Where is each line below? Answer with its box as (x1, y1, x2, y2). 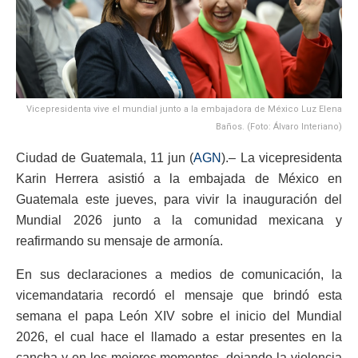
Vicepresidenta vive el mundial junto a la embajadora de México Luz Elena (26, 103, 342, 114)
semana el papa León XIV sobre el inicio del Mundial (16, 308, 342, 323)
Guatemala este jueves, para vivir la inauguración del (16, 192, 342, 206)
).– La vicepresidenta (221, 150, 343, 165)
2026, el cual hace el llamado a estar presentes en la (16, 329, 342, 344)
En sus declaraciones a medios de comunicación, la (16, 267, 342, 281)
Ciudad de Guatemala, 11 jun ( (16, 150, 194, 165)
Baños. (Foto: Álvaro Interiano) (216, 121, 342, 132)
